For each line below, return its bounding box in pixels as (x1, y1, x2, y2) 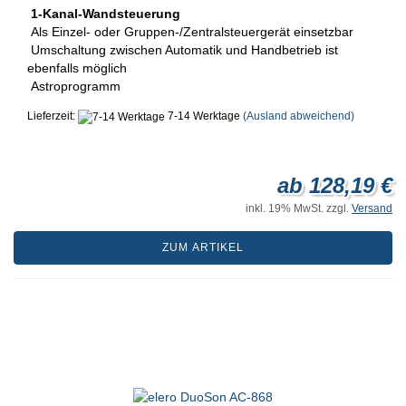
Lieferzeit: (27, 110, 78, 123)
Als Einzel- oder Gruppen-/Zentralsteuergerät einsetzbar (27, 24, 353, 40)
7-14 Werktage (165, 110, 240, 123)
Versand (352, 201, 392, 215)
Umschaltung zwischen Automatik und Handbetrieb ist (27, 43, 338, 58)
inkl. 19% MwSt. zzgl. (246, 201, 352, 215)
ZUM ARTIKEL (162, 240, 244, 254)
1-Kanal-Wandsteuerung (31, 6, 180, 22)
